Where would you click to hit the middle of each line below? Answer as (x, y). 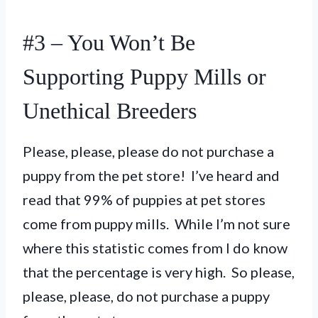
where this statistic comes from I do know (155, 247)
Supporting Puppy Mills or (144, 76)
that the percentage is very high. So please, (159, 272)
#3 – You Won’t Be (109, 42)
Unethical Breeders (110, 110)
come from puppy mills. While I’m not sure (157, 223)
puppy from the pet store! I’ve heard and (151, 175)
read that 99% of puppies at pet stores (144, 199)
